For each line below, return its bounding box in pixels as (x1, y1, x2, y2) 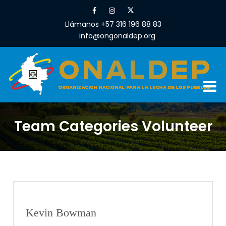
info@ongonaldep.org (79, 31, 155, 41)
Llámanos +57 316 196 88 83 (65, 19, 161, 29)
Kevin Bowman (26, 206, 97, 219)
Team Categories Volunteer (14, 117, 212, 136)
